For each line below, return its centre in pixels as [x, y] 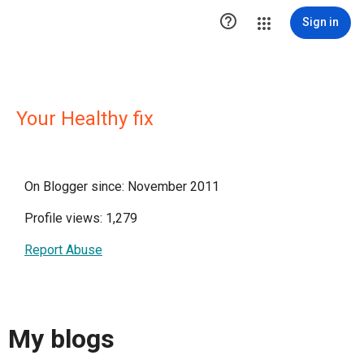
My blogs [61, 339]
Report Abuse [63, 250]
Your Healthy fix [85, 119]
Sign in [321, 22]
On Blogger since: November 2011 [122, 186]
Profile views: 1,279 [81, 218]
